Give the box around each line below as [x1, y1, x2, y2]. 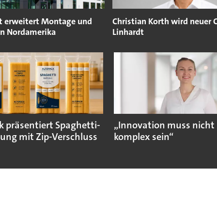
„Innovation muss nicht [114, 119, 215, 132]
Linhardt [112, 26, 144, 38]
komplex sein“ [114, 130, 174, 144]
